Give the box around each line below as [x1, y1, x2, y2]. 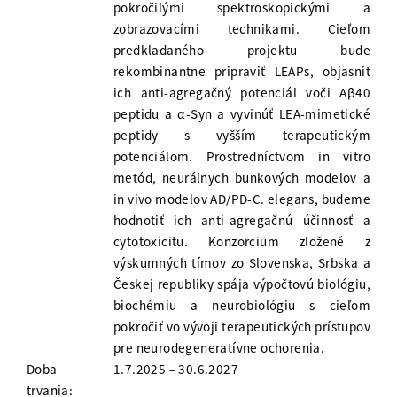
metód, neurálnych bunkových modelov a [113, 169, 370, 187]
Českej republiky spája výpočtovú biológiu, [113, 276, 370, 293]
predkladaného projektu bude [113, 42, 370, 59]
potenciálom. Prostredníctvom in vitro [113, 148, 370, 166]
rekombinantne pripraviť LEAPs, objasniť [113, 63, 370, 81]
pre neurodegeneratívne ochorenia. [113, 339, 325, 357]
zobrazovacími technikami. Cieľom [113, 20, 370, 38]
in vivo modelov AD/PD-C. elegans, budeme [113, 191, 370, 208]
